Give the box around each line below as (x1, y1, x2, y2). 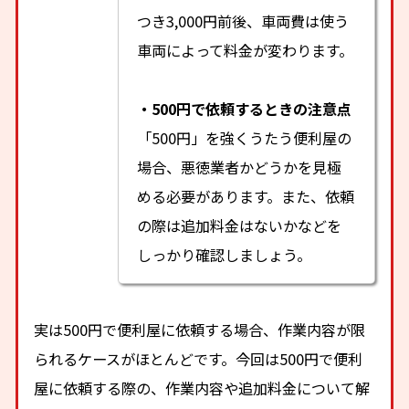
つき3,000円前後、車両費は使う (137, 9, 350, 32)
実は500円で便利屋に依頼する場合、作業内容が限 (34, 319, 366, 341)
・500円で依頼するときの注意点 (137, 97, 352, 120)
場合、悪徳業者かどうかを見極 (137, 155, 342, 178)
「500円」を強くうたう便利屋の (137, 126, 352, 149)
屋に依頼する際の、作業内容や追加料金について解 (34, 377, 371, 400)
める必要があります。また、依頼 (137, 184, 355, 207)
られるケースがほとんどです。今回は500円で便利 (34, 348, 363, 371)
